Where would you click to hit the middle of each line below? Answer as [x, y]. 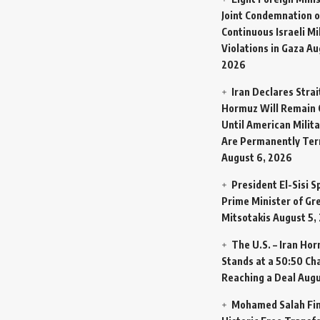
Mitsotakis [246, 217]
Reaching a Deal [259, 277]
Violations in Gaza [263, 48]
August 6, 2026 [257, 157]
